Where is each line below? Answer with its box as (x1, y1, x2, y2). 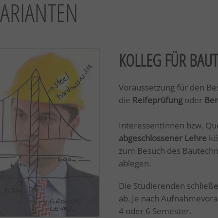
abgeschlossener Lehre (119, 132, 207, 144)
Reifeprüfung (132, 94, 182, 106)
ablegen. (119, 158, 151, 169)
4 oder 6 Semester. (119, 205, 191, 217)
